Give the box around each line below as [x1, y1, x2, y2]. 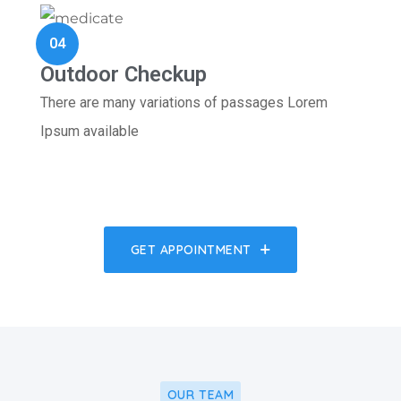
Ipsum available [40, 123, 139, 141]
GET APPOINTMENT [130, 242, 252, 259]
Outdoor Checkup [40, 62, 207, 88]
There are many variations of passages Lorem [40, 94, 328, 112]
